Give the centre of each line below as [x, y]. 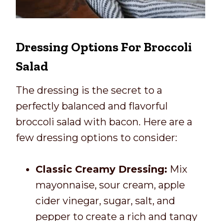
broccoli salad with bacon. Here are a [104, 122]
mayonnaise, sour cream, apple [110, 185]
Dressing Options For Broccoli [104, 47]
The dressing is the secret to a [89, 91]
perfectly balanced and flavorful [92, 106]
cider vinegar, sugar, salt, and [105, 201]
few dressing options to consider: [96, 138]
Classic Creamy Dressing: [101, 169]
